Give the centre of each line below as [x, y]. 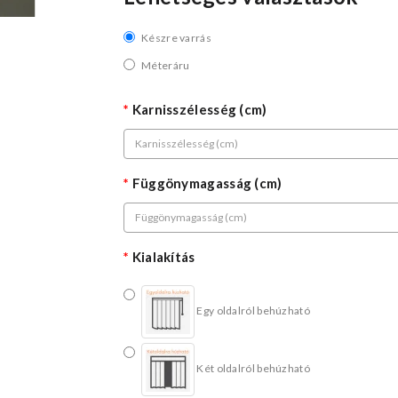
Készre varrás [176, 37]
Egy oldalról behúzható [253, 310]
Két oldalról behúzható [253, 368]
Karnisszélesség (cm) [199, 109]
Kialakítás [163, 256]
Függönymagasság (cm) [207, 183]
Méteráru [166, 65]
